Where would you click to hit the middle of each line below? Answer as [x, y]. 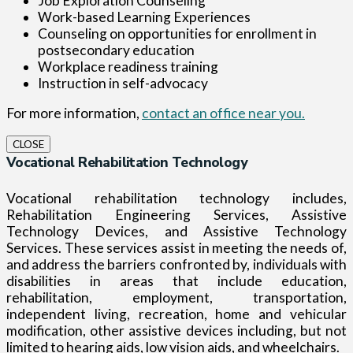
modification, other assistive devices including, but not [176, 331]
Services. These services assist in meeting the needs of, [176, 248]
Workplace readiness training [128, 66]
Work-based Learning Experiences [144, 17]
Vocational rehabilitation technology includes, [176, 199]
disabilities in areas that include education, [176, 281]
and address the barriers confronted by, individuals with [176, 265]
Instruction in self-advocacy [123, 83]
